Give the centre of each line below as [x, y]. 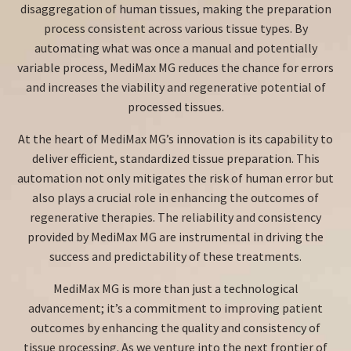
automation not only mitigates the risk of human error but [175, 178]
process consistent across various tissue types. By [175, 28]
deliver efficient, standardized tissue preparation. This [175, 158]
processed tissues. [175, 107]
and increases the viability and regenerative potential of [175, 87]
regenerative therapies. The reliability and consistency [175, 217]
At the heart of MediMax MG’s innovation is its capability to [175, 139]
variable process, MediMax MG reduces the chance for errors [175, 67]
